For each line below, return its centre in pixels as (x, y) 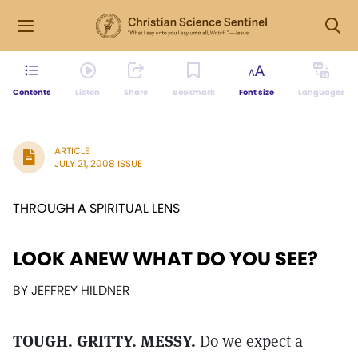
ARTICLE (72, 151)
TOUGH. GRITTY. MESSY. (104, 341)
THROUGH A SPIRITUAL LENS (96, 208)
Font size (256, 92)
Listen (88, 92)
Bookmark (193, 92)
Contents (32, 92)
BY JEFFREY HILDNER (71, 290)
